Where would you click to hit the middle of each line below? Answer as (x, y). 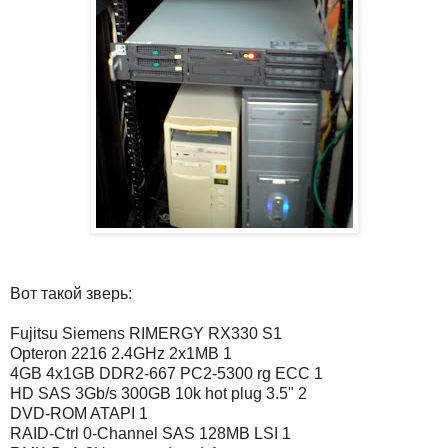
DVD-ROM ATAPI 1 (79, 413)
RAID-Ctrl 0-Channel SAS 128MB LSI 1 (150, 433)
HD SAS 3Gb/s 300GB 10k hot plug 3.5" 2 (158, 393)
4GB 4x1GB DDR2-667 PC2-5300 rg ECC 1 (166, 373)
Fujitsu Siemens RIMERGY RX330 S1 (146, 333)
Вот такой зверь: (71, 293)
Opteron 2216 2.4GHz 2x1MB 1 (121, 353)
